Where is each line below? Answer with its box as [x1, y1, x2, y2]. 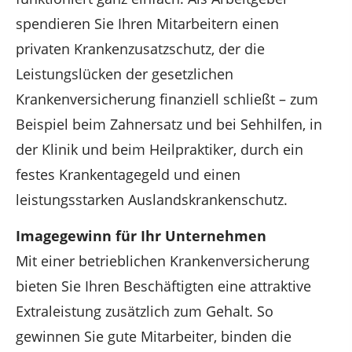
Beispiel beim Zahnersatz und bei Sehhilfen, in [16, 115, 322, 134]
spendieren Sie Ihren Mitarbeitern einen [16, 14, 279, 33]
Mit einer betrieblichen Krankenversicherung [16, 251, 310, 271]
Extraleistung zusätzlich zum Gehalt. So [16, 302, 273, 321]
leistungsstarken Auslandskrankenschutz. [16, 190, 288, 209]
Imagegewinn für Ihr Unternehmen [16, 226, 266, 246]
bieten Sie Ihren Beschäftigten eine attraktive [16, 277, 311, 296]
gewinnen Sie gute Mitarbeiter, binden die [16, 327, 291, 346]
